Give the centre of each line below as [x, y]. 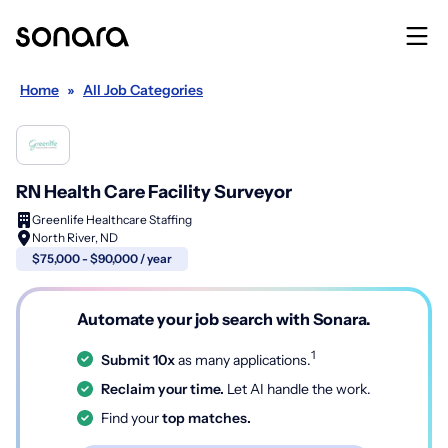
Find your [130, 417]
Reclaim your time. [162, 388]
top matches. [205, 417]
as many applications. [243, 359]
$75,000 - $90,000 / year [102, 258]
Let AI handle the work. [297, 388]
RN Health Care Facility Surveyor [154, 192]
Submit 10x [138, 359]
